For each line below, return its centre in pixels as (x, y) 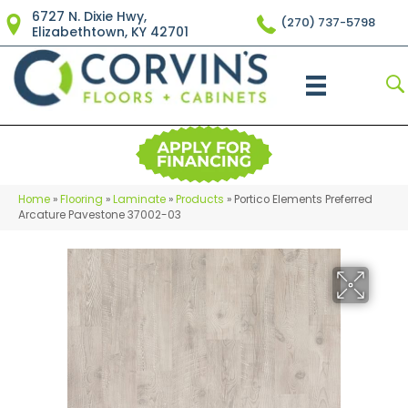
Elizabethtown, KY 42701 (110, 32)
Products (200, 200)
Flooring (82, 200)
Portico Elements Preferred (303, 200)
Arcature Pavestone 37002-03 (100, 215)
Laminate (139, 200)
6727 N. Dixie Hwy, (89, 16)
